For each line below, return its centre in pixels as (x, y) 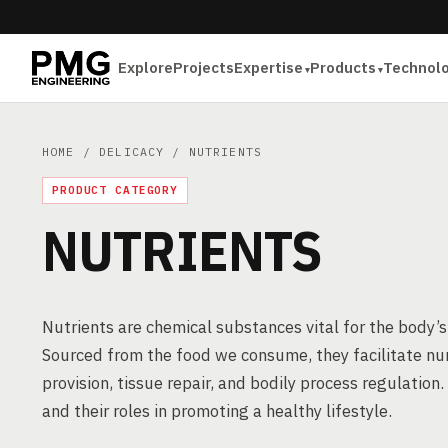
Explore (146, 67)
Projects (204, 67)
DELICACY (132, 151)
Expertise (269, 67)
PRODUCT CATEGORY (115, 190)
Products (343, 67)
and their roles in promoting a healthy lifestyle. (217, 411)
